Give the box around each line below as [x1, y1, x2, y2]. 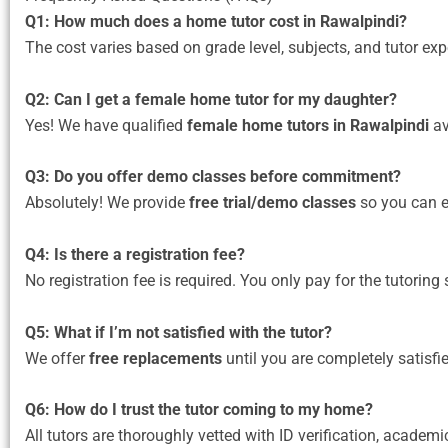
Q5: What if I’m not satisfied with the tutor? [25, 322, 332, 342]
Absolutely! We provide [25, 193, 189, 213]
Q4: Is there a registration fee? [25, 244, 245, 264]
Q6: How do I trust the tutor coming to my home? [25, 400, 373, 420]
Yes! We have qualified [25, 115, 187, 135]
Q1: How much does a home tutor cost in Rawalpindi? [25, 12, 407, 32]
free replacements [89, 348, 222, 368]
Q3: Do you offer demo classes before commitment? [25, 167, 401, 187]
